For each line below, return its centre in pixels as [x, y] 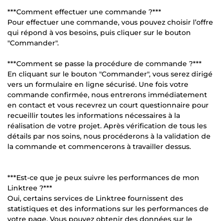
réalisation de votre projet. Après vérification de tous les [107, 126]
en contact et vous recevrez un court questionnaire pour [108, 105]
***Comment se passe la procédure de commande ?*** [105, 63]
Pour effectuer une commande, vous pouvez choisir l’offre [110, 22]
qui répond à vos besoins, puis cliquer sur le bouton [99, 32]
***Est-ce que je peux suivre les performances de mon [103, 177]
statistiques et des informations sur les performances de [108, 208]
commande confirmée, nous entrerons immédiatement [107, 94]
